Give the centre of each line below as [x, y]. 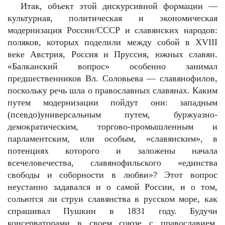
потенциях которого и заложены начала [113, 151]
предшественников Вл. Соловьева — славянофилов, [113, 78]
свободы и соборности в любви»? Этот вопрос [113, 175]
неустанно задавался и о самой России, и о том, [113, 187]
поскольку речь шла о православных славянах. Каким [113, 90]
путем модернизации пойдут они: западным [113, 102]
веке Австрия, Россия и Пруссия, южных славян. [113, 54]
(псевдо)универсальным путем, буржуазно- [113, 115]
